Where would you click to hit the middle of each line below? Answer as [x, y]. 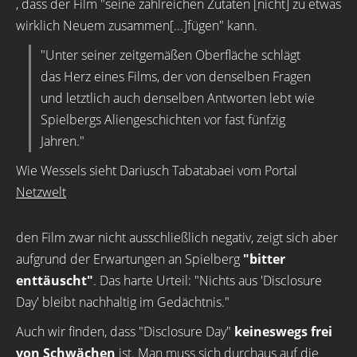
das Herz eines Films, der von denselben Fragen [176, 76]
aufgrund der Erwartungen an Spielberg [129, 259]
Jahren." [63, 141]
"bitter [264, 259]
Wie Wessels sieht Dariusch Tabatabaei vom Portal [157, 171]
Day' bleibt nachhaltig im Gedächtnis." [123, 302]
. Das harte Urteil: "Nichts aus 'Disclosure [208, 280]
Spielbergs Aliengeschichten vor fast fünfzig [163, 120]
